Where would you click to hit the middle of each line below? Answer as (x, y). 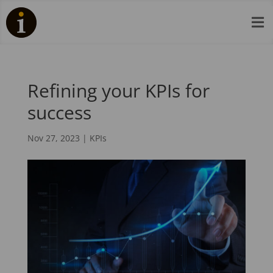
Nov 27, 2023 (53, 138)
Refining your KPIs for (118, 90)
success (59, 112)
